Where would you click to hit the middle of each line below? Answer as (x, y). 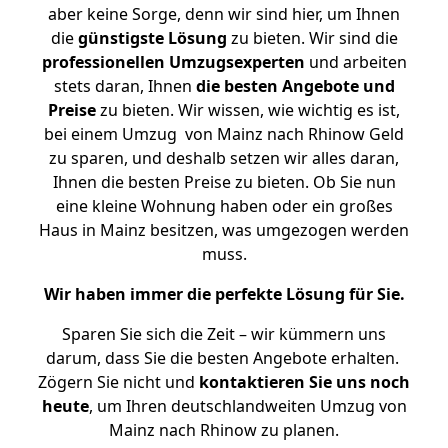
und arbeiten (355, 62)
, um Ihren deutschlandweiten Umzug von (247, 406)
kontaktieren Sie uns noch (304, 382)
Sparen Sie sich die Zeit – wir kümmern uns (224, 334)
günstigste (120, 38)
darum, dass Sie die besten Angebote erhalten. (224, 358)
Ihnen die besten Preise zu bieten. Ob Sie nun (224, 182)
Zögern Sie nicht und (118, 382)
